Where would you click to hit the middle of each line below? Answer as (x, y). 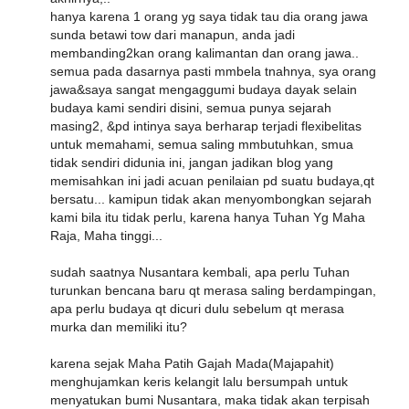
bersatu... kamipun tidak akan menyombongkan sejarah (211, 199)
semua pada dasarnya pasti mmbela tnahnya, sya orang (213, 72)
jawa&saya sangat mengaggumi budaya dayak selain (204, 90)
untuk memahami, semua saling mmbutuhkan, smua (202, 145)
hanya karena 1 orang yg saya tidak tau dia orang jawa (209, 17)
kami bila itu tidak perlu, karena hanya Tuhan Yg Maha (208, 218)
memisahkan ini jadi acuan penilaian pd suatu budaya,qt (212, 181)
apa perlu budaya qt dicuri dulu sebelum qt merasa (197, 309)
